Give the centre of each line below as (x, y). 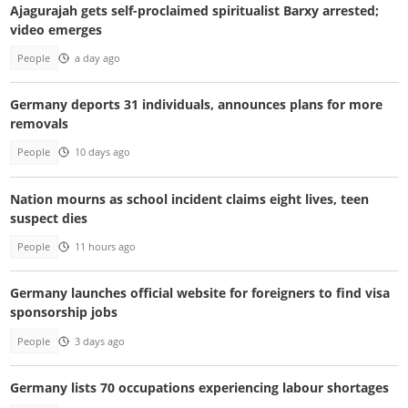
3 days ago (99, 341)
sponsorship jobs (63, 312)
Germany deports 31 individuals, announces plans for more (196, 105)
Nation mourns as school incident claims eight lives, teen (189, 199)
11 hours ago (105, 246)
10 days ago (102, 153)
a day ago (97, 58)
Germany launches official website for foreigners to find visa (199, 293)
